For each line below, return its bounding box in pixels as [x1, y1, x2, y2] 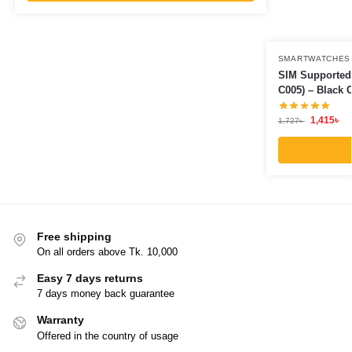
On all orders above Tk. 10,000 [37, 245, 178, 258]
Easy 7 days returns [37, 271, 143, 284]
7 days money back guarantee [37, 288, 174, 300]
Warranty [37, 313, 84, 327]
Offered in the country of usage [37, 329, 178, 342]
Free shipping [37, 229, 112, 243]
